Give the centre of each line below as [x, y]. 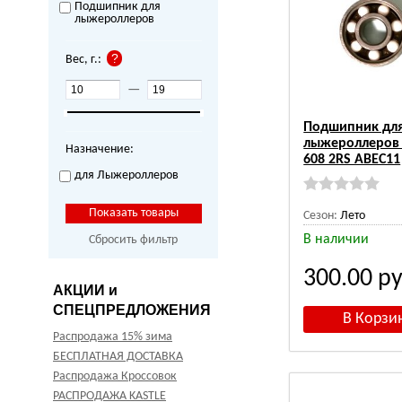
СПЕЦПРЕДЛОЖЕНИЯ [132, 310]
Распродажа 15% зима [113, 337]
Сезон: [321, 216]
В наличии [336, 240]
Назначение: [99, 150]
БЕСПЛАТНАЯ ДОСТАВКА [118, 357]
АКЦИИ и [85, 291]
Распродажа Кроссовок [115, 377]
